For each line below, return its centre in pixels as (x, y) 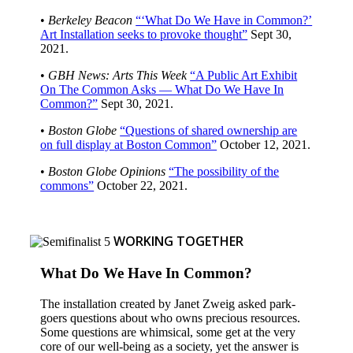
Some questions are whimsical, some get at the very (168, 332)
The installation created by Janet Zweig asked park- (168, 303)
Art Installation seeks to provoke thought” (144, 35)
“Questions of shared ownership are (209, 131)
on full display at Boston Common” (129, 145)
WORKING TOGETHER (178, 242)
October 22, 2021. (141, 186)
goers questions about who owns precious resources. (171, 318)
